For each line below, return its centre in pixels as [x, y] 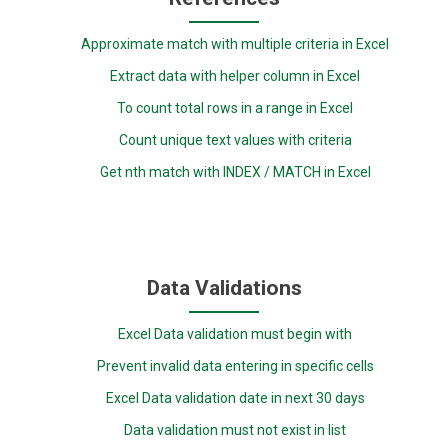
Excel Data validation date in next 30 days [235, 398]
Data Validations [224, 288]
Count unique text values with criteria [235, 139]
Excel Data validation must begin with [235, 334]
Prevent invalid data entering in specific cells [235, 366]
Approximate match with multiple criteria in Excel [235, 43]
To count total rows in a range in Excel [235, 107]
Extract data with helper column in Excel [235, 75]
